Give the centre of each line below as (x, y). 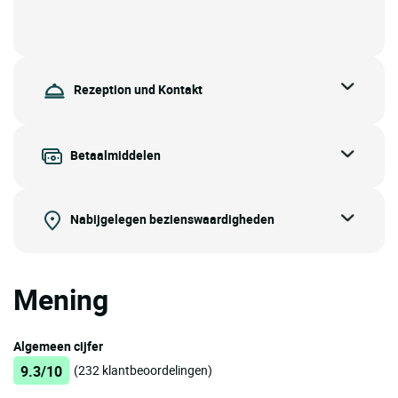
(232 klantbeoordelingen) (143, 370)
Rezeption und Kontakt (138, 89)
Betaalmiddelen (115, 155)
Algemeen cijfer (58, 346)
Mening (61, 298)
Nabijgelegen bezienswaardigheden (172, 219)
